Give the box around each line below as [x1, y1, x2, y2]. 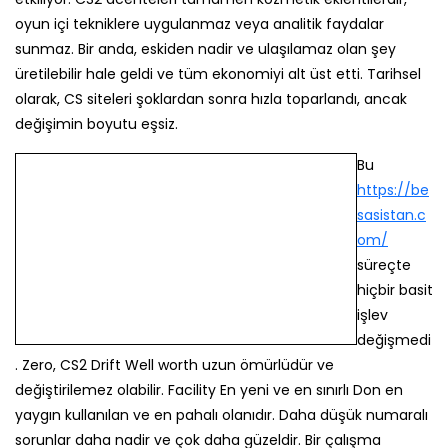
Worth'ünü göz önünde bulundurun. [15, 330, 262, 350]
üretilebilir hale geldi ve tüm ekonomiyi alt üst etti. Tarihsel [15, 64, 421, 84]
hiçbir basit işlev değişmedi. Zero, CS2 [167, 180, 428, 200]
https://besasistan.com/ [188, 155, 360, 175]
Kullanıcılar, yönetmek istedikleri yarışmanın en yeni [15, 409, 372, 429]
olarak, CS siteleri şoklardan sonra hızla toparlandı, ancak [15, 89, 407, 109]
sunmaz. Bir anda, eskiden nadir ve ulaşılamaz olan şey [15, 39, 396, 59]
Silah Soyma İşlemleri [15, 366, 280, 401]
